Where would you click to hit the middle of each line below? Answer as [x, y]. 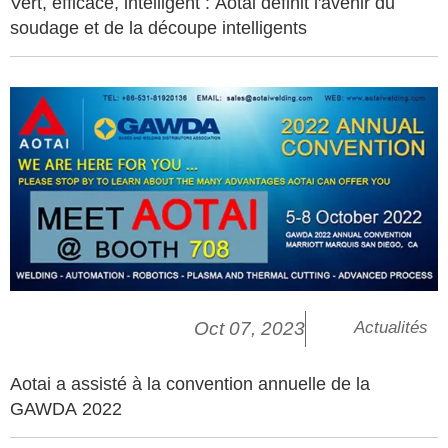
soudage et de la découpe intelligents [158, 27]
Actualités [390, 328]
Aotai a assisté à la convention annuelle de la [190, 384]
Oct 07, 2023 [249, 329]
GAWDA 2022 [66, 409]
